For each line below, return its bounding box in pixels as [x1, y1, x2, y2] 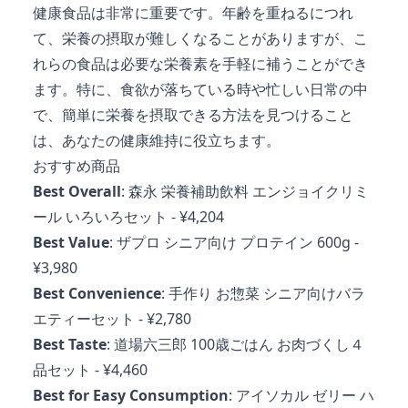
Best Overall [33, 180, 121, 201]
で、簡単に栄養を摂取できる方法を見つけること [33, 104, 353, 125]
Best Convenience [33, 282, 161, 303]
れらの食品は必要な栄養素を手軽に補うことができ [33, 53, 368, 74]
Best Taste [33, 333, 107, 354]
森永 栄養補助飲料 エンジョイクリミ [128, 180, 369, 201]
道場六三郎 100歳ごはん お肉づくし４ [114, 333, 364, 354]
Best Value [33, 231, 109, 252]
